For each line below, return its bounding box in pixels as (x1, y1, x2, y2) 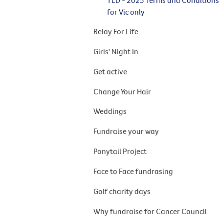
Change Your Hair (93, 86, 152, 96)
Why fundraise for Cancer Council (93, 206, 207, 216)
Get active (93, 66, 128, 76)
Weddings (93, 106, 127, 116)
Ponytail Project (93, 146, 147, 156)
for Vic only (107, 6, 145, 17)
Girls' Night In (93, 46, 139, 56)
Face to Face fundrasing (93, 166, 174, 176)
